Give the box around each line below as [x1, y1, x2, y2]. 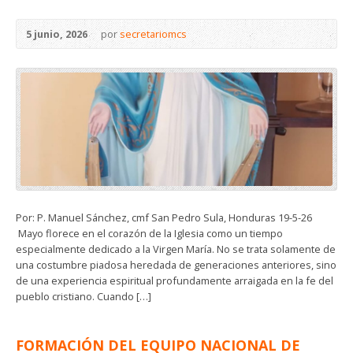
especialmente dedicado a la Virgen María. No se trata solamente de [16, 242, 336, 257]
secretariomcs [120, 26, 187, 41]
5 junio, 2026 [26, 26, 87, 41]
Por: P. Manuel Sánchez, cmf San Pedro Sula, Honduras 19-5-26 [16, 210, 321, 225]
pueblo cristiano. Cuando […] [16, 289, 151, 304]
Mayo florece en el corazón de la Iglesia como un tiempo [16, 226, 283, 241]
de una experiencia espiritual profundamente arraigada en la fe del [16, 273, 333, 288]
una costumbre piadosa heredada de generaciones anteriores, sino [16, 258, 336, 273]
